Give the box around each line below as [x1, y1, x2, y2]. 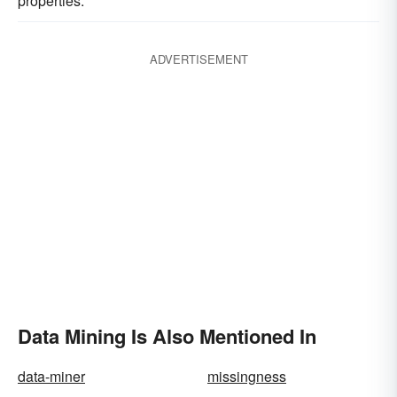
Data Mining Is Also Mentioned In [18, 322, 316, 350]
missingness [207, 366, 286, 386]
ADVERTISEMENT [149, 51, 248, 67]
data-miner [18, 366, 85, 386]
